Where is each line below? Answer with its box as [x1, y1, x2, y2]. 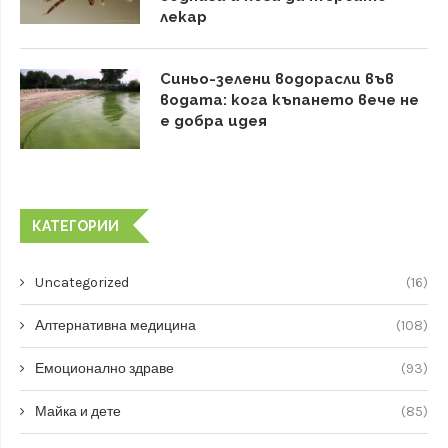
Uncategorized [35, 274, 129, 291]
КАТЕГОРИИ [32, 218, 119, 234]
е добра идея [160, 112, 267, 130]
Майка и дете [35, 403, 121, 420]
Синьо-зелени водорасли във [160, 70, 394, 88]
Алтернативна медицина [35, 317, 196, 334]
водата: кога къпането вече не [160, 91, 419, 109]
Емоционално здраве [35, 360, 174, 377]
